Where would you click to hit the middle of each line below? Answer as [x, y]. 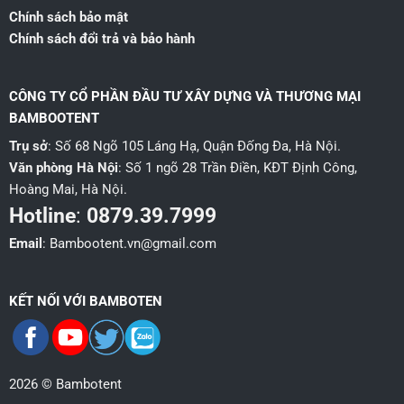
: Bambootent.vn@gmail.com [129, 244]
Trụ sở [28, 147]
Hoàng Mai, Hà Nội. [68, 190]
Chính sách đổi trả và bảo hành [101, 39]
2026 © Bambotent [65, 384]
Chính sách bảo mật [68, 18]
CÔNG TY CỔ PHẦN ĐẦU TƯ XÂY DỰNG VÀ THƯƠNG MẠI [184, 96]
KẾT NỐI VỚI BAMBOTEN [85, 301]
